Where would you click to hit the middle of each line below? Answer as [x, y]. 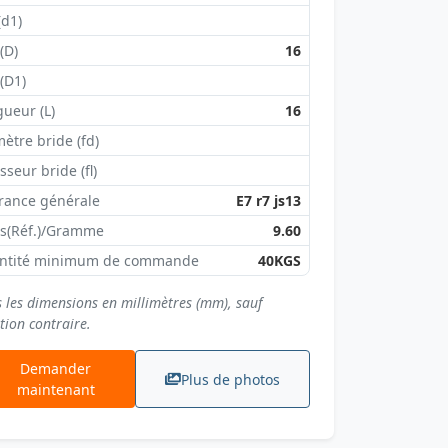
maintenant [55, 389]
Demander [55, 368]
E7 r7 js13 [268, 200]
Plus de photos [230, 379]
